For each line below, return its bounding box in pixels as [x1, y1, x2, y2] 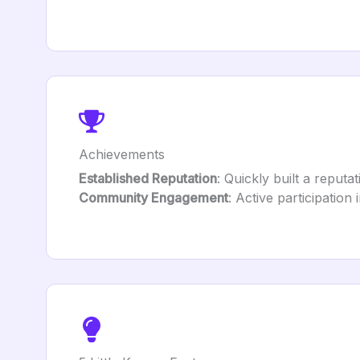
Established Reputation [79, 170, 217, 186]
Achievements [79, 146, 165, 162]
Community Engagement [79, 190, 228, 206]
